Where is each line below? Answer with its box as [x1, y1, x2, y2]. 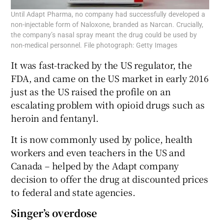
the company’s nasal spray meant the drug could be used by [11, 31, 197, 39]
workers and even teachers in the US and [11, 146, 185, 159]
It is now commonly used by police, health [11, 133, 193, 146]
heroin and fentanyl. [11, 111, 99, 125]
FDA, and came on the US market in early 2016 [11, 72, 209, 85]
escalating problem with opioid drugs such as [11, 98, 205, 111]
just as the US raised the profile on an [11, 85, 171, 98]
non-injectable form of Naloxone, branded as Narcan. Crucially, [11, 21, 204, 28]
